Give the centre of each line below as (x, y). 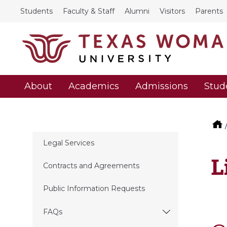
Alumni (137, 11)
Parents (209, 11)
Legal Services (68, 143)
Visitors (172, 11)
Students (36, 11)
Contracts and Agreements (91, 166)
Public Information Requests (94, 189)
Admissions (162, 86)
